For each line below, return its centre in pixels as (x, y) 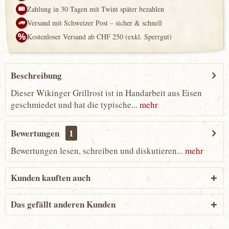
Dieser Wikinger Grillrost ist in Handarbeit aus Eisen (106, 93)
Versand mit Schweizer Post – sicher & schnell (95, 23)
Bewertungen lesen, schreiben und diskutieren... (97, 151)
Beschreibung (36, 75)
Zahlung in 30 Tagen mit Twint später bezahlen (96, 9)
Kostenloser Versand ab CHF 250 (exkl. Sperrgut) (99, 37)
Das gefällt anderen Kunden (63, 204)
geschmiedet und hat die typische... (74, 105)
